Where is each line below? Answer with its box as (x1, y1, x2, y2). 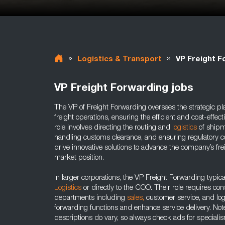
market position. (54, 154, 104, 162)
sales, (127, 194, 144, 202)
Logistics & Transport (77, 56, 162, 63)
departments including (54, 194, 127, 202)
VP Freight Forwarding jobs (54, 83, 193, 94)
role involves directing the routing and (54, 124, 172, 132)
